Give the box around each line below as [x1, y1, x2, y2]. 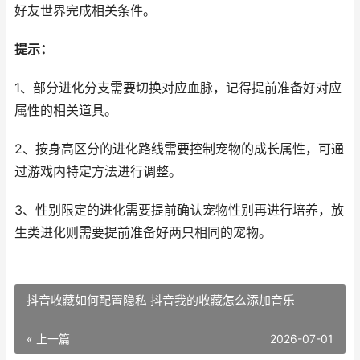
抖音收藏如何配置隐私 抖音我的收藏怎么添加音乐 [27, 292, 295, 308]
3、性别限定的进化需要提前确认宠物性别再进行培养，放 [14, 202, 344, 218]
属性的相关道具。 [14, 103, 117, 118]
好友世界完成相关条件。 [14, 3, 156, 18]
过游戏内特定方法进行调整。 [14, 164, 182, 179]
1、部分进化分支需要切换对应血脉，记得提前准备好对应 [14, 80, 342, 96]
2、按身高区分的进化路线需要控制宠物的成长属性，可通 [14, 141, 344, 157]
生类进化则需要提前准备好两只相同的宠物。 [14, 225, 272, 240]
